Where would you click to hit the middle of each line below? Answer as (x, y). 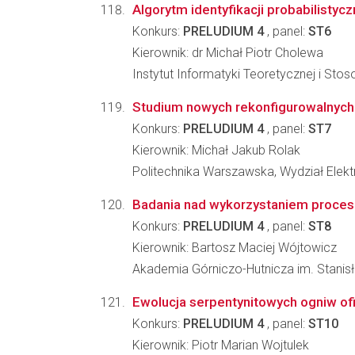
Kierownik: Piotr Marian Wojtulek (221, 345)
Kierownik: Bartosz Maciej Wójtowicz (235, 248)
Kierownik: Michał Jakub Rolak (216, 150)
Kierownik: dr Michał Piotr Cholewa (228, 53)
